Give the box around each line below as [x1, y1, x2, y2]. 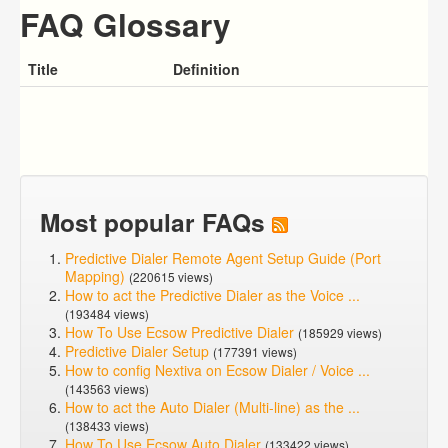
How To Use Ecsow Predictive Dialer [65, 322, 294, 342]
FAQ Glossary [20, 2, 231, 47]
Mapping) [65, 266, 125, 286]
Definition [173, 59, 240, 79]
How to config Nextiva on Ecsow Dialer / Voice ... [65, 360, 370, 380]
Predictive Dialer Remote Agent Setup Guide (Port [65, 248, 381, 268]
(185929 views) [298, 324, 382, 341]
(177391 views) [213, 343, 297, 360]
